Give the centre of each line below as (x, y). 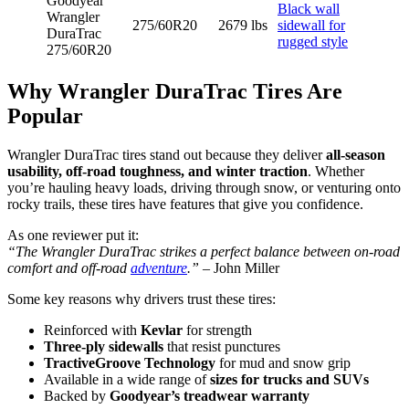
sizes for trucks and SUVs (289, 379)
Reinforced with (92, 330)
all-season (356, 154)
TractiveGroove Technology (130, 362)
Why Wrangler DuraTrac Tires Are (175, 91)
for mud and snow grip (283, 362)
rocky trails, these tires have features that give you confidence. (185, 204)
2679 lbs (243, 25)
